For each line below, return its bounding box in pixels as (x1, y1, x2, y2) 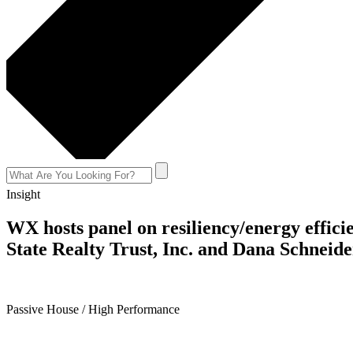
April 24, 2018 (6, 276, 80, 289)
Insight (6, 188, 40, 202)
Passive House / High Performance (6, 303, 180, 316)
